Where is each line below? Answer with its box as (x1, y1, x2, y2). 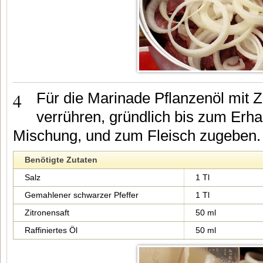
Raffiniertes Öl (25, 225, 77, 235)
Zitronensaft (25, 208, 69, 217)
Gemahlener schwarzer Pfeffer (25, 190, 139, 200)
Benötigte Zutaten (25, 155, 97, 164)
